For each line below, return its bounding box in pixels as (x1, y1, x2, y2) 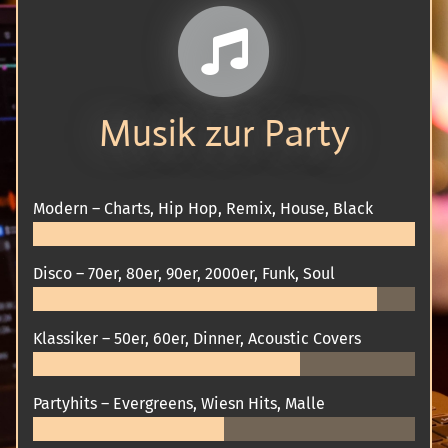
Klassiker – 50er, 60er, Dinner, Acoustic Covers (33, 328, 361, 348)
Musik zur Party (98, 109, 350, 156)
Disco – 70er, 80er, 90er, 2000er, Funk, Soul (33, 263, 335, 283)
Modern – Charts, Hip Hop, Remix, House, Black (33, 198, 373, 218)
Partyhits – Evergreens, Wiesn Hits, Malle (33, 393, 325, 413)
